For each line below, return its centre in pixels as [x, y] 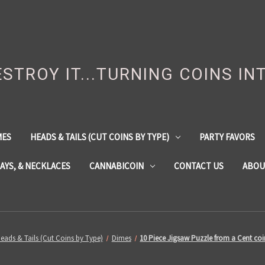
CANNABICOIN [116, 166]
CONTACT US [198, 166]
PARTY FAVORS [227, 137]
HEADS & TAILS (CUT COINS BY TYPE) [99, 137]
